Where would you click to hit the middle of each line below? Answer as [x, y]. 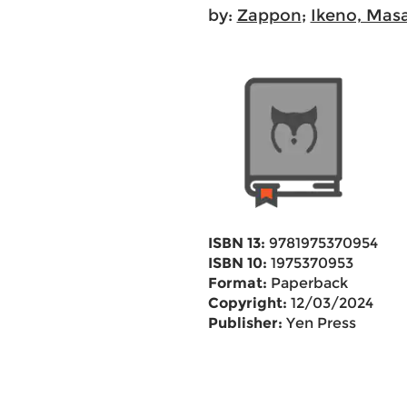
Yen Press [319, 323]
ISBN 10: [237, 263]
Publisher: [245, 323]
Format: [237, 283]
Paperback [307, 283]
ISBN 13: [236, 243]
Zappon [269, 15]
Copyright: [247, 303]
